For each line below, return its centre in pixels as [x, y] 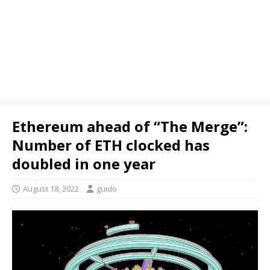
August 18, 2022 [51, 189]
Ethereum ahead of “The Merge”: [130, 126]
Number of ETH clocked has [111, 145]
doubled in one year [84, 164]
